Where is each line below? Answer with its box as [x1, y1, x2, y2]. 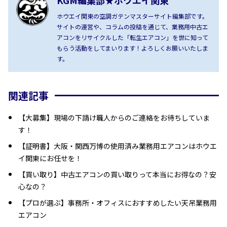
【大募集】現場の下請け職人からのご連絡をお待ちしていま [18, 112, 210, 123]
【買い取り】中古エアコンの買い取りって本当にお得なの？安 [18, 169, 216, 179]
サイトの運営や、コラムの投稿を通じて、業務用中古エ [57, 22, 208, 31]
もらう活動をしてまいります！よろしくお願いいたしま [57, 43, 208, 52]
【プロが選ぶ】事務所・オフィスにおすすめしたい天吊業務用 [18, 197, 217, 208]
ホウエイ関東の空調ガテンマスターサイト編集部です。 [57, 11, 208, 20]
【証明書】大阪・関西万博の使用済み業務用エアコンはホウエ [18, 140, 217, 151]
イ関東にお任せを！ [18, 153, 82, 163]
